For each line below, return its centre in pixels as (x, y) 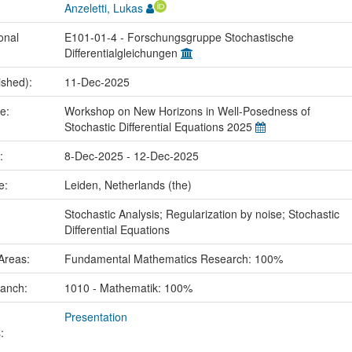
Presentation (95, 317)
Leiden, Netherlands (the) (128, 185)
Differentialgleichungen (122, 53)
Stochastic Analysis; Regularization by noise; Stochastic (202, 214)
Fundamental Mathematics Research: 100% (173, 259)
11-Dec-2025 (97, 82)
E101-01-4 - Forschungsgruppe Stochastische (179, 37)
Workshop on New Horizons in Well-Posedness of (187, 111)
